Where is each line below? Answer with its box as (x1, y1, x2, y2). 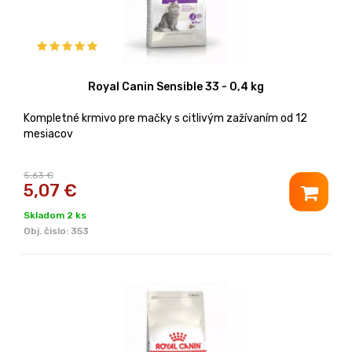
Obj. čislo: (24, 225, 71, 236)
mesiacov (24, 126, 73, 141)
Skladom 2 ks (24, 209, 86, 221)
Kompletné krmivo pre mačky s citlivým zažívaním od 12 (24, 111, 307, 125)
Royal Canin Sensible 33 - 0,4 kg (88, 79, 264, 93)
